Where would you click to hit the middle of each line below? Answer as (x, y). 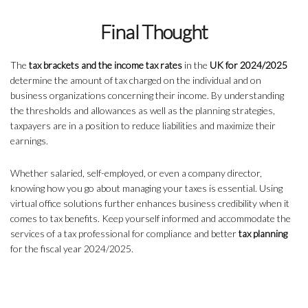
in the (197, 65)
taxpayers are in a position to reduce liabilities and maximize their (143, 126)
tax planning (263, 234)
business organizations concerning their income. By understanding (147, 96)
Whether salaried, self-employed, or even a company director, (136, 173)
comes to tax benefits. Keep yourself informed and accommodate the (151, 219)
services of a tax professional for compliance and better (124, 234)
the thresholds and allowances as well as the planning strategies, (143, 111)
